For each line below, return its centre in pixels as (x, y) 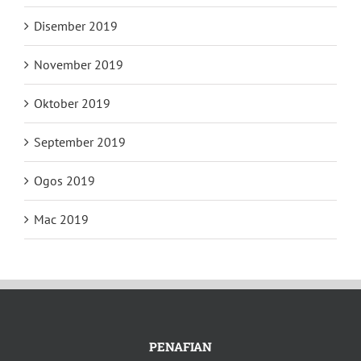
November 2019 (79, 64)
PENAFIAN (180, 346)
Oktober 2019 (72, 103)
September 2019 (80, 141)
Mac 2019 (61, 219)
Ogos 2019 (64, 180)
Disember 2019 (76, 25)
